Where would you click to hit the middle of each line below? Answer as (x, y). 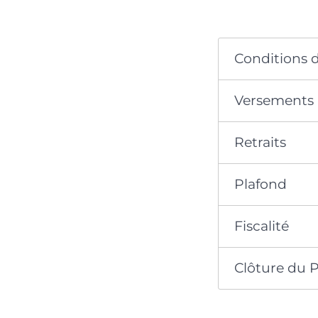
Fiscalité (262, 226)
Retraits (261, 143)
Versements (274, 101)
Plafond (261, 185)
